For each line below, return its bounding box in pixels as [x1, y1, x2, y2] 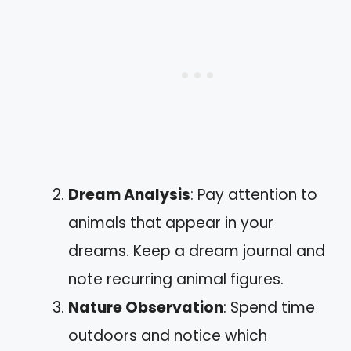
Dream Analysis [68, 184, 190, 205]
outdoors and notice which [68, 325, 267, 346]
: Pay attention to [190, 184, 317, 205]
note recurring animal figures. [68, 269, 284, 290]
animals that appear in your [68, 212, 273, 233]
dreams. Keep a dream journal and [68, 241, 325, 262]
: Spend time [223, 297, 315, 318]
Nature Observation [68, 297, 223, 318]
